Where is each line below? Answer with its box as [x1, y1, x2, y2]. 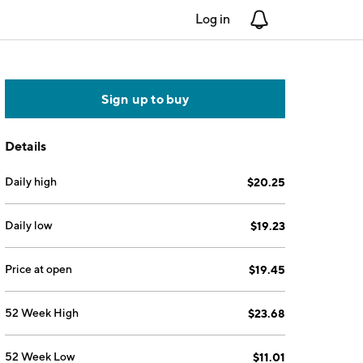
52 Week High [5, 306, 79, 319]
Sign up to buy [100, 91, 190, 107]
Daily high [5, 175, 58, 188]
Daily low [5, 219, 53, 232]
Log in [195, 11, 230, 27]
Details [5, 138, 47, 154]
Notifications [269, 11, 343, 27]
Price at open [5, 263, 73, 275]
